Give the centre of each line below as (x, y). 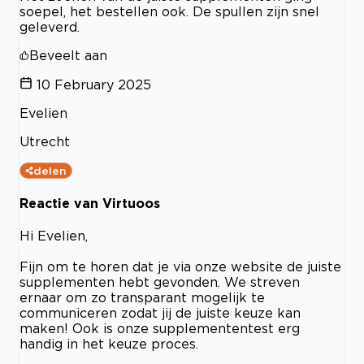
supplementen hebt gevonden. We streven (160, 282)
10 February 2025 (94, 84)
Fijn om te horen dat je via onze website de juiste (180, 267)
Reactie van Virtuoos (90, 203)
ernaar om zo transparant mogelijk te (142, 298)
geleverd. (50, 26)
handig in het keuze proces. (109, 344)
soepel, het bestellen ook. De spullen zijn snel (169, 11)
